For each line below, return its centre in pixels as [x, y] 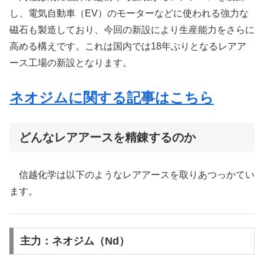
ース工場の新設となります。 [71, 63]
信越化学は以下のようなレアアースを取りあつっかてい [132, 175]
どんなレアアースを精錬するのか [107, 138]
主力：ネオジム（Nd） [75, 241]
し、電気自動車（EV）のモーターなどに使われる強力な [129, 14]
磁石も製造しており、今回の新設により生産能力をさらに [132, 30]
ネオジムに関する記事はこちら [112, 97]
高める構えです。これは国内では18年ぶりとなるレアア [128, 47]
